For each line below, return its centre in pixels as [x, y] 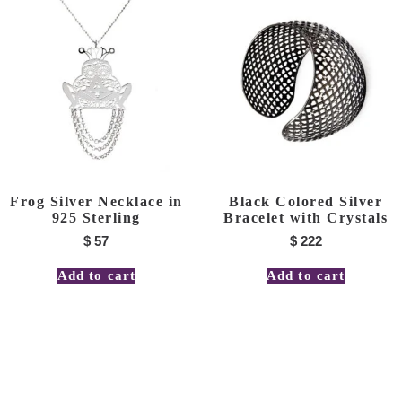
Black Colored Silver [306, 201]
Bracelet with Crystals [306, 217]
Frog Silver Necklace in [96, 201]
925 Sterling [96, 217]
